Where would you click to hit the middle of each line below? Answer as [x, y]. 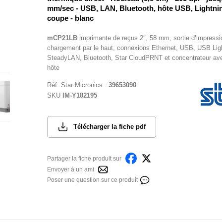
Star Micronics [82, 85]
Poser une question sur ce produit [92, 180]
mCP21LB [62, 38]
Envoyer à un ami [70, 170]
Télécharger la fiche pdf [109, 127]
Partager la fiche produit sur [84, 158]
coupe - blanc [70, 18]
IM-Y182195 [80, 95]
